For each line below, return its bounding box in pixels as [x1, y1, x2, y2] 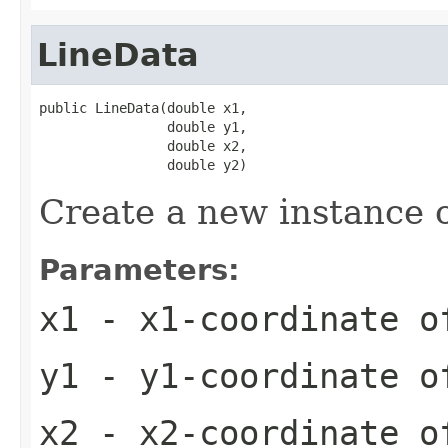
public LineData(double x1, [39, 99, 247, 116]
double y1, [39, 118, 247, 135]
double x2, [39, 137, 247, 154]
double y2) [39, 156, 247, 173]
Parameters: [39, 252, 240, 287]
